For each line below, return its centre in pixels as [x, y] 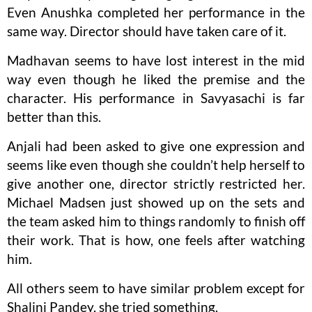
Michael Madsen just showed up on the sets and [156, 203]
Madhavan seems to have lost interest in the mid [156, 61]
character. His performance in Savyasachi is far [156, 98]
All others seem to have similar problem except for [156, 288]
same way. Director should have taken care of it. [147, 31]
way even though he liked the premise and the [156, 79]
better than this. [54, 117]
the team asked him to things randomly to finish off [156, 221]
